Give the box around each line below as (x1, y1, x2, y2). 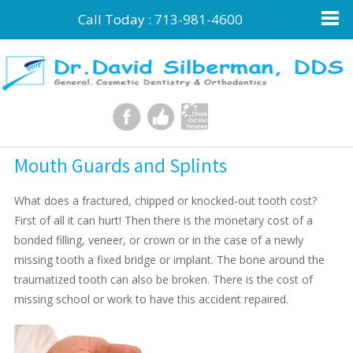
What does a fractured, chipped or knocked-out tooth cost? (13, 193, 317, 208)
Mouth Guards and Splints (13, 153, 227, 178)
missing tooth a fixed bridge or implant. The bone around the (13, 252, 325, 267)
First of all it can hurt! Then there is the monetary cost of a (13, 213, 313, 228)
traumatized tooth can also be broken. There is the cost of (13, 272, 313, 287)
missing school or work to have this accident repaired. (13, 292, 288, 307)
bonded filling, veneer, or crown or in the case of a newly (13, 232, 303, 247)
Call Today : (78, 10, 155, 28)
